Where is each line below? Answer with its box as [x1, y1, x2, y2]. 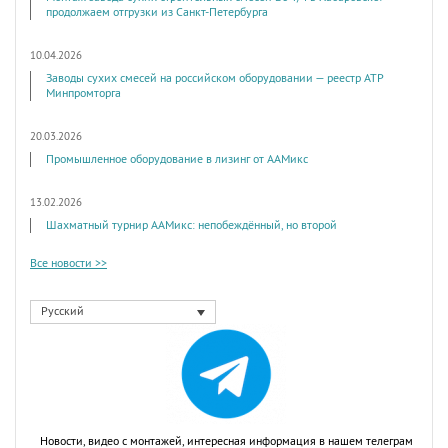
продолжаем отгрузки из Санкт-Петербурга [46, 6, 268, 20]
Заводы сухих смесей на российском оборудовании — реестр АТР [46, 72, 384, 86]
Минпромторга [46, 87, 121, 101]
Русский [41, 305, 84, 319]
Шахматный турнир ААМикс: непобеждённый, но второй [46, 219, 337, 233]
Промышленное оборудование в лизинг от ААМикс [46, 153, 308, 167]
